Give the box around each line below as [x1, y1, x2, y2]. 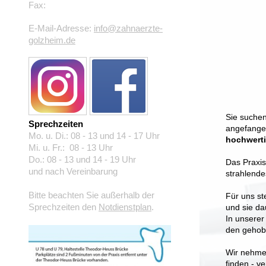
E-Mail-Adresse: [28, 23, 94, 33]
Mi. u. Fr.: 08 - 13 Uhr [28, 142, 113, 153]
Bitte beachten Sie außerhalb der [28, 190, 154, 200]
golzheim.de [28, 34, 75, 45]
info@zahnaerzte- [94, 23, 163, 33]
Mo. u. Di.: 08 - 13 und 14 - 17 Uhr [28, 131, 160, 141]
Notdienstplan [99, 202, 151, 212]
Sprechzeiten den [28, 202, 99, 212]
